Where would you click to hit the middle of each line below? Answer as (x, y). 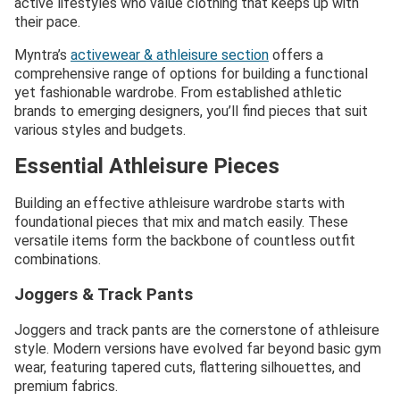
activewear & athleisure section (170, 55)
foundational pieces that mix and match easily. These (181, 221)
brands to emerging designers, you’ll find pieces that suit (191, 112)
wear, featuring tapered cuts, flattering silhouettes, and (187, 368)
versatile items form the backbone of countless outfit (185, 240)
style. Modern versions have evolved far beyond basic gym (198, 349)
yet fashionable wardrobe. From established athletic (178, 93)
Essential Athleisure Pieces (147, 167)
